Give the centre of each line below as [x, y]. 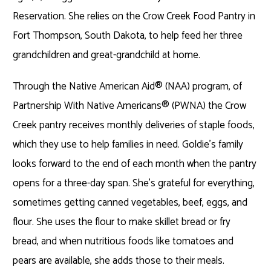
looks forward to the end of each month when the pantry [135, 164]
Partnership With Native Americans [87, 106]
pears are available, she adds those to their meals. [120, 260]
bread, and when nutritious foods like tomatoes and [123, 241]
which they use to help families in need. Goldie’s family [128, 144]
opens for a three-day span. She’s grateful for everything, [134, 183]
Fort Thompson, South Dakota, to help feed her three [128, 35]
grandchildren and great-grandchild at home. [108, 55]
